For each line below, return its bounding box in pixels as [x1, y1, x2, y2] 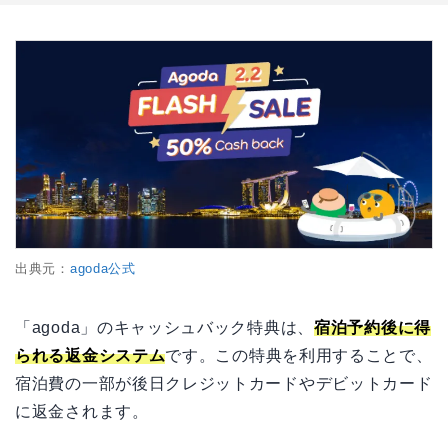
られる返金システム [15, 346, 166, 364]
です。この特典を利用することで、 [165, 346, 433, 364]
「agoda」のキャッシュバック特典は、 [15, 318, 314, 336]
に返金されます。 [15, 402, 149, 420]
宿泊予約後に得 [314, 318, 431, 336]
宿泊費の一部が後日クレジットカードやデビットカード [15, 374, 433, 392]
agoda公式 [69, 260, 136, 276]
